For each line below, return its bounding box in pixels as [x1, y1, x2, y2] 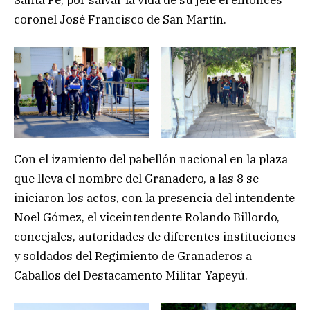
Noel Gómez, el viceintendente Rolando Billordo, [14, 209, 280, 225]
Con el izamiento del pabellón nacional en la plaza [14, 151, 288, 167]
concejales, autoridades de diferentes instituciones [14, 228, 296, 244]
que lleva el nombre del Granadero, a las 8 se [14, 170, 259, 186]
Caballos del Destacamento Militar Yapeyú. [14, 267, 248, 283]
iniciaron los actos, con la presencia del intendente [14, 190, 295, 206]
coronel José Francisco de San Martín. [14, 12, 235, 28]
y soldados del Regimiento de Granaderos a [14, 248, 252, 264]
